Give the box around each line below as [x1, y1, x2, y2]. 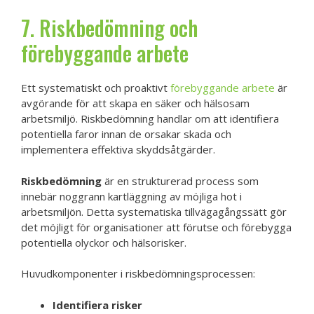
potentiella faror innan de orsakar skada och [21, 127, 231, 141]
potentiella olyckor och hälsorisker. [21, 235, 186, 250]
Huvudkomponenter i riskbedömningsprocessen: [21, 266, 255, 280]
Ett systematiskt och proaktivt [21, 81, 170, 95]
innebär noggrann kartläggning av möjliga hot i [21, 189, 242, 203]
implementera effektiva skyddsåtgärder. [21, 142, 215, 156]
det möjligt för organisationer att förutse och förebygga [21, 219, 292, 234]
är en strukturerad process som [102, 173, 259, 188]
